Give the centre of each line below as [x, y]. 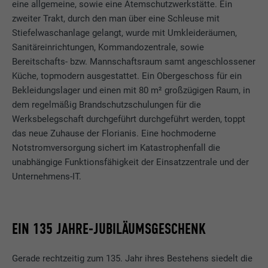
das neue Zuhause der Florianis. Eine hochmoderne [114, 133]
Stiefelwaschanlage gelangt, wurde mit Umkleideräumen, [125, 33]
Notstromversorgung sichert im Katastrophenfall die [116, 147]
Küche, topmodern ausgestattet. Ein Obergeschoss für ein [127, 76]
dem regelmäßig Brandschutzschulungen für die [107, 104]
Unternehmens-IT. [47, 176]
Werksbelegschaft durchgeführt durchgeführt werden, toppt [129, 119]
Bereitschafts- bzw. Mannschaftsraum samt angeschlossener [134, 61]
